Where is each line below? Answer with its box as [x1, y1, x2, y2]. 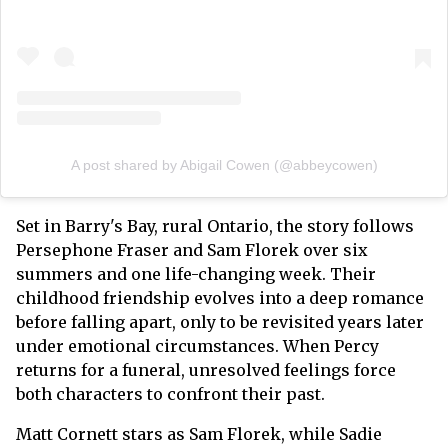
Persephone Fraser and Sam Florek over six [16, 240, 368, 261]
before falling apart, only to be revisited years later [16, 312, 424, 333]
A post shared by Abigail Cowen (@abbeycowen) [70, 157, 378, 174]
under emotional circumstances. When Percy [16, 336, 379, 357]
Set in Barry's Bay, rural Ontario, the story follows [16, 216, 414, 237]
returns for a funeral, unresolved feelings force [16, 360, 396, 381]
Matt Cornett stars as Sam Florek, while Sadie [16, 424, 382, 445]
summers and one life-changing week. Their [16, 264, 376, 285]
